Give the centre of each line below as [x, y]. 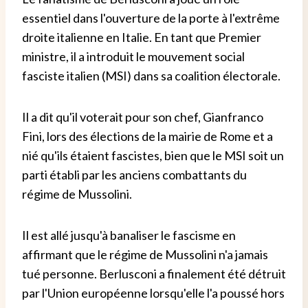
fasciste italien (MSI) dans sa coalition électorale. [151, 76]
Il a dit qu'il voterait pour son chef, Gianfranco [143, 117]
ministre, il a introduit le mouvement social [133, 57]
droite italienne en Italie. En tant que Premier [142, 37]
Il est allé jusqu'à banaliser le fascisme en [129, 235]
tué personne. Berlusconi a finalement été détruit [154, 274]
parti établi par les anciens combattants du [134, 175]
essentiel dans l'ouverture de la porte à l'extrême [151, 18]
